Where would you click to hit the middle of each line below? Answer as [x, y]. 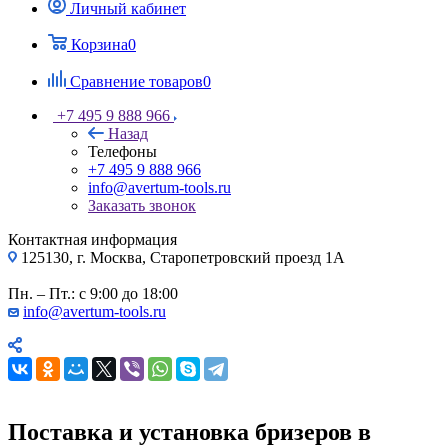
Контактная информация [92, 239]
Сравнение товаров [136, 81]
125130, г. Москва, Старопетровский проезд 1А [181, 257]
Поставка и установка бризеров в [189, 431]
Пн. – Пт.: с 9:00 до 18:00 [93, 293]
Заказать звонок [142, 205]
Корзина [99, 44]
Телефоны [122, 151]
